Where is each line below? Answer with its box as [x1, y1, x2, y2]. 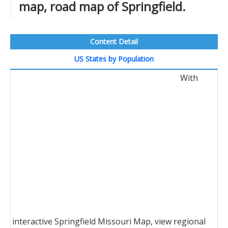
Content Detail [90, 37, 138, 46]
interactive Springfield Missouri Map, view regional [12, 216, 206, 227]
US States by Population [74, 54, 154, 64]
